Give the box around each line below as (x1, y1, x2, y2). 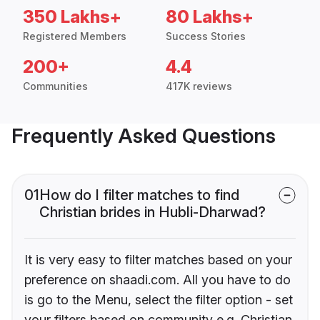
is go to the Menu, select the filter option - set (24, 292, 293, 308)
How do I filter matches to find (39, 186, 239, 204)
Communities (23, 80, 88, 93)
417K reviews (166, 80, 232, 93)
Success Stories (166, 30, 246, 43)
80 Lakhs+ (166, 6, 254, 28)
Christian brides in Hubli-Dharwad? (39, 204, 266, 221)
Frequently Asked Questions (11, 124, 276, 149)
